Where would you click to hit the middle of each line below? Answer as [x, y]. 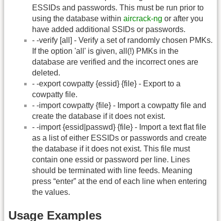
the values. [51, 192]
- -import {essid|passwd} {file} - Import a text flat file [119, 127]
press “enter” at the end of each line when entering [119, 181]
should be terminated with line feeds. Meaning [112, 170]
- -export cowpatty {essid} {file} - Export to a [106, 83]
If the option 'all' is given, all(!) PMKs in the [105, 51]
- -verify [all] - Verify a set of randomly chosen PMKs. [122, 40]
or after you [183, 18]
